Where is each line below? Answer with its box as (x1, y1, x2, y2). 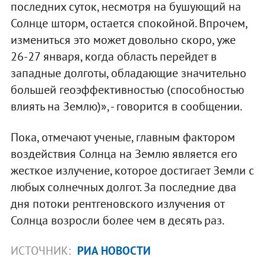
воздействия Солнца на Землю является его (10, 145, 237, 161)
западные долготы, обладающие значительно (10, 65, 246, 81)
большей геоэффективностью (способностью (10, 81, 244, 97)
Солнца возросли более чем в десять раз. (10, 212, 224, 228)
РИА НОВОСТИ (77, 243, 151, 258)
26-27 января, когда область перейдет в (10, 48, 217, 64)
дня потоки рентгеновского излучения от (10, 195, 224, 211)
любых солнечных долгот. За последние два (10, 179, 236, 195)
